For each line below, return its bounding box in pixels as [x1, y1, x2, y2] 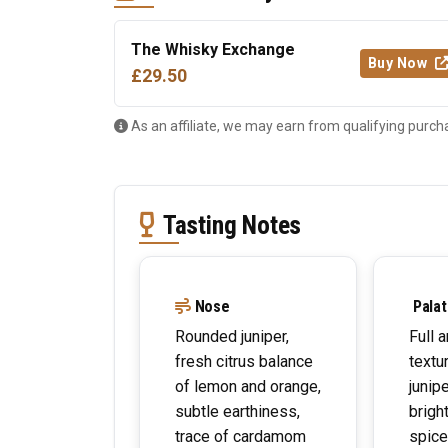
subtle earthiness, [175, 402, 300, 421]
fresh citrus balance [175, 352, 313, 371]
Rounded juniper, [175, 327, 289, 346]
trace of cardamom [175, 427, 306, 446]
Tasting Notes [162, 210, 302, 240]
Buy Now [367, 55, 431, 71]
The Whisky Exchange [131, 40, 295, 59]
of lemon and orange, [175, 377, 321, 396]
